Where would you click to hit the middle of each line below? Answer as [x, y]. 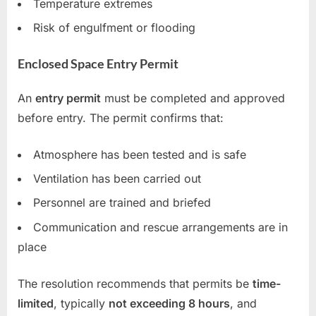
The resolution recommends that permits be [135, 283]
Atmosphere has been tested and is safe [140, 154]
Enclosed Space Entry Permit [98, 63]
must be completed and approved [193, 98]
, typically [81, 303]
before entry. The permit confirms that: [121, 117]
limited [36, 303]
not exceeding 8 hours [169, 303]
